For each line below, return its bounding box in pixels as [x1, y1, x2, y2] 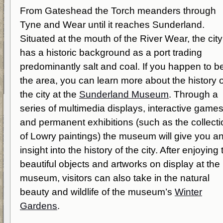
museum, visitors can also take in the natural [20, 173, 210, 183]
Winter [175, 187, 202, 197]
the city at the [20, 89, 79, 100]
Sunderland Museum [79, 89, 169, 100]
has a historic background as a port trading [20, 47, 202, 58]
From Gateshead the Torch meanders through [20, 5, 216, 16]
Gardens [20, 201, 57, 211]
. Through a [169, 89, 218, 100]
